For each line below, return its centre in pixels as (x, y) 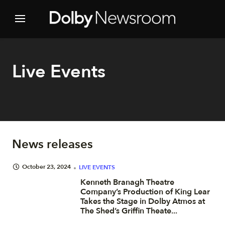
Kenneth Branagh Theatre (127, 182)
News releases (52, 144)
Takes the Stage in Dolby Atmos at (143, 201)
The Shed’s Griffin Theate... (129, 211)
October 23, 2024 (46, 167)
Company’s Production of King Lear (145, 192)
